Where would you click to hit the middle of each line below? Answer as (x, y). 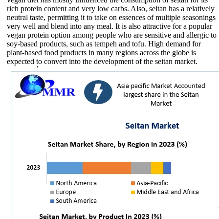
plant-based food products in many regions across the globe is (101, 52)
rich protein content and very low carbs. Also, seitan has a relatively (111, 8)
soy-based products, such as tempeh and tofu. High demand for (104, 44)
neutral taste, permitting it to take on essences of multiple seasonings (111, 17)
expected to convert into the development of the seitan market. (102, 61)
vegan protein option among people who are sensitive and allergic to (112, 35)
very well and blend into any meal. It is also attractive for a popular (109, 26)
